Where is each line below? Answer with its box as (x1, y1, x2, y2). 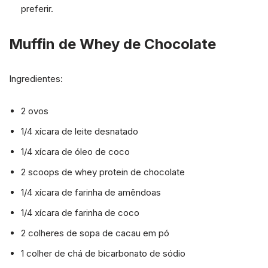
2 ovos (21, 105, 48, 117)
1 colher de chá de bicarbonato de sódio (21, 247, 185, 259)
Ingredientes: (9, 72, 63, 84)
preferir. (21, 2, 53, 14)
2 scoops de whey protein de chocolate (21, 166, 185, 178)
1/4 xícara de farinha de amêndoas (21, 186, 161, 198)
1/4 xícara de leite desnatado (21, 125, 138, 137)
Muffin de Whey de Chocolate (9, 35, 216, 53)
